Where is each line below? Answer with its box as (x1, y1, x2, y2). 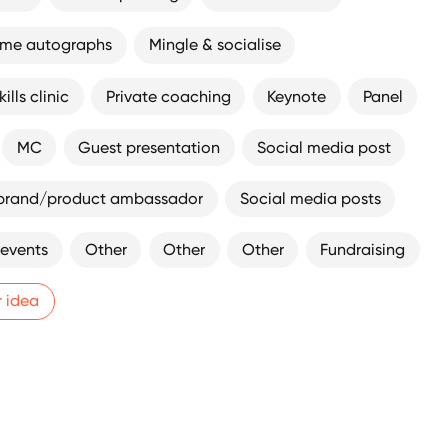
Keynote (267, 86, 327, 106)
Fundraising (320, 240, 406, 260)
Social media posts (239, 188, 381, 208)
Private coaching (105, 86, 231, 106)
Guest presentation (78, 137, 221, 157)
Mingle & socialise (148, 35, 281, 55)
